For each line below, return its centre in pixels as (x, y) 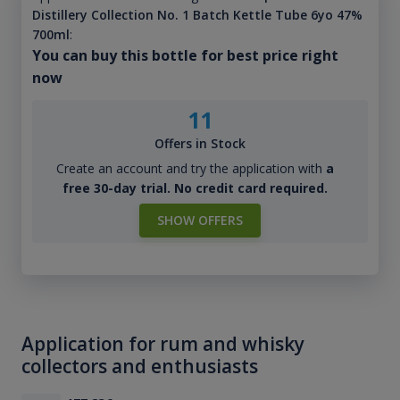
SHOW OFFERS (200, 221)
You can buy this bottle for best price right (185, 56)
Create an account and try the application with (191, 169)
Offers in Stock (200, 144)
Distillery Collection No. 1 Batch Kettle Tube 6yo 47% (197, 15)
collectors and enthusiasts (140, 367)
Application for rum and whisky (163, 344)
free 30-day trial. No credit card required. (195, 188)
